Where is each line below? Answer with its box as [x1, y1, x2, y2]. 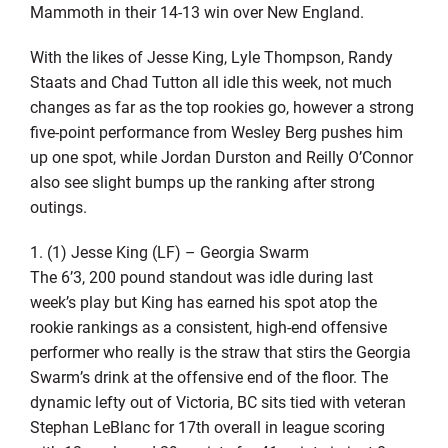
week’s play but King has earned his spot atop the [29, 290, 377, 312]
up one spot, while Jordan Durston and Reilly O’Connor [29, 145, 413, 167]
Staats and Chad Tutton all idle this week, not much [29, 70, 392, 92]
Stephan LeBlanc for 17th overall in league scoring [29, 415, 385, 437]
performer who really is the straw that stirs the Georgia [29, 340, 411, 362]
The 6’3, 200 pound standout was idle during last [29, 265, 373, 287]
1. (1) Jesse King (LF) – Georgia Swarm [29, 240, 309, 262]
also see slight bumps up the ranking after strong [29, 170, 375, 192]
